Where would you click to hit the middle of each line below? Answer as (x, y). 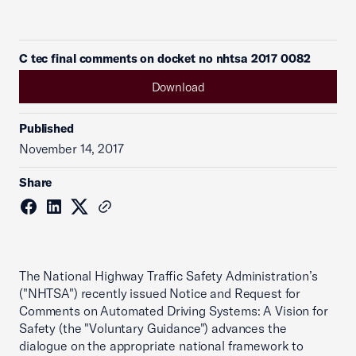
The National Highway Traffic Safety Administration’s (168, 276)
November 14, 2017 (72, 149)
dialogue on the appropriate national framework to (161, 346)
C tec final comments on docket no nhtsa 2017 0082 (165, 58)
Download (178, 87)
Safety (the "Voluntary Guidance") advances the (153, 328)
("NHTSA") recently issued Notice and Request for (160, 293)
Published (46, 128)
